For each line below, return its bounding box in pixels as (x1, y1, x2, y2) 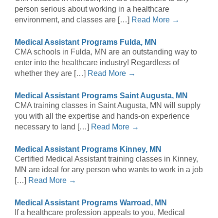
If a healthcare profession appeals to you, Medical (15, 208, 185, 217)
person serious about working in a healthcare (15, 5, 169, 14)
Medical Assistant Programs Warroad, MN (15, 199, 167, 207)
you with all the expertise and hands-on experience (15, 112, 190, 121)
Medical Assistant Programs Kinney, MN (15, 145, 162, 154)
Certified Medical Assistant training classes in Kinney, (15, 155, 198, 163)
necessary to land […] (15, 123, 91, 131)
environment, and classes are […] (15, 16, 131, 24)
